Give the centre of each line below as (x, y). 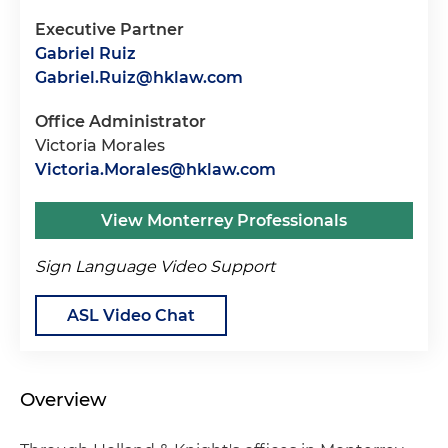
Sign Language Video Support (155, 267)
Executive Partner (109, 30)
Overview (63, 400)
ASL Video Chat (131, 316)
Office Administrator (120, 122)
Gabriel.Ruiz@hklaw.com (139, 78)
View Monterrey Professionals (224, 221)
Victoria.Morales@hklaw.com (155, 170)
